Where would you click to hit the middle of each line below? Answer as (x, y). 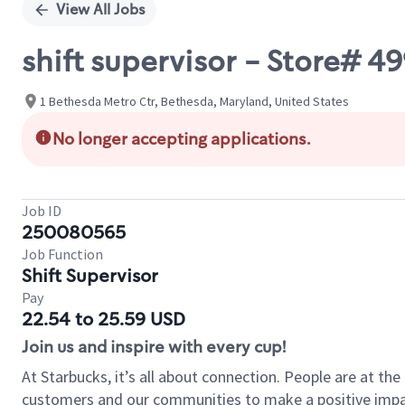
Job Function (62, 254)
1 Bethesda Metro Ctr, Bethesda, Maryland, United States (194, 101)
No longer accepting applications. (182, 139)
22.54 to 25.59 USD (104, 319)
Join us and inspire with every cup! (154, 347)
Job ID (42, 211)
